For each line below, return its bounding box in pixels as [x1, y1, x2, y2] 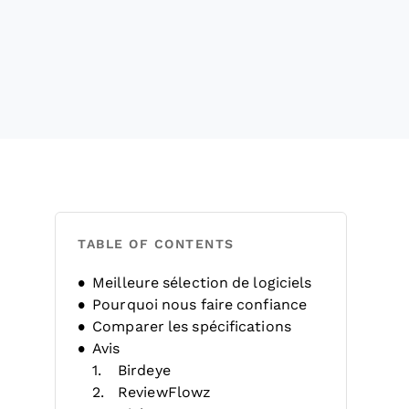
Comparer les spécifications [92, 319, 291, 334]
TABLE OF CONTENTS [78, 236, 235, 251]
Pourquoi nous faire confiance [92, 297, 308, 312]
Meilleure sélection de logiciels [92, 275, 312, 290]
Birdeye [118, 362, 171, 378]
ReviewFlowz [118, 384, 212, 400]
